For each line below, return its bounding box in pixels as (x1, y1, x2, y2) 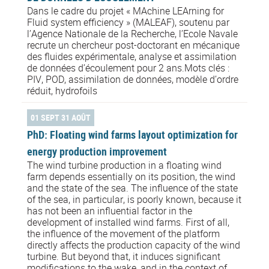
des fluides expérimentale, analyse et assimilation (27, 49, 237, 63)
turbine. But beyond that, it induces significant (27, 249, 220, 263)
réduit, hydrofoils (27, 83, 97, 97)
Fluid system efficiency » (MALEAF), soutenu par (27, 15, 229, 29)
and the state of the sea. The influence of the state (27, 181, 238, 195)
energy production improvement (27, 144, 167, 159)
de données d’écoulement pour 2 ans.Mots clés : (27, 61, 229, 74)
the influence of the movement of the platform (27, 226, 220, 240)
